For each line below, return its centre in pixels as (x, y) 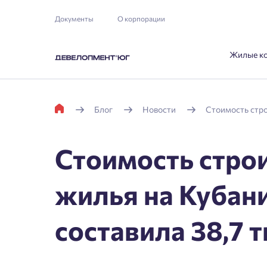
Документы (74, 18)
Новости (159, 109)
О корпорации (141, 18)
